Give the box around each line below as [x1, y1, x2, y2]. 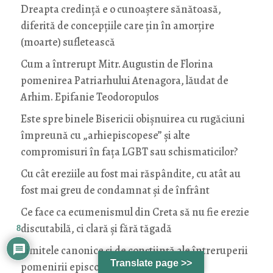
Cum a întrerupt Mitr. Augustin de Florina [20, 57, 213, 72]
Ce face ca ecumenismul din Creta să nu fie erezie [20, 205, 249, 220]
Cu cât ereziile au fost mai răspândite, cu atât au [20, 166, 241, 182]
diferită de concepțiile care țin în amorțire [20, 18, 214, 34]
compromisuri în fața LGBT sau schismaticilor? [20, 144, 238, 160]
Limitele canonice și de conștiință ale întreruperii [20, 243, 248, 258]
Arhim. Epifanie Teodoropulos [20, 90, 159, 105]
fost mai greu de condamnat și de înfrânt [20, 183, 210, 198]
